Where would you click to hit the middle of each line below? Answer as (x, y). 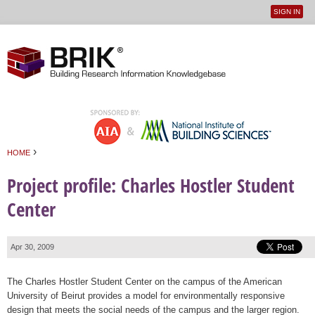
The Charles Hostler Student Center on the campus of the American (144, 281)
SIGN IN (287, 12)
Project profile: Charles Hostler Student (151, 186)
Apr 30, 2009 (32, 246)
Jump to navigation (157, 33)
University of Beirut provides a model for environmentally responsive (146, 295)
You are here (40, 165)
